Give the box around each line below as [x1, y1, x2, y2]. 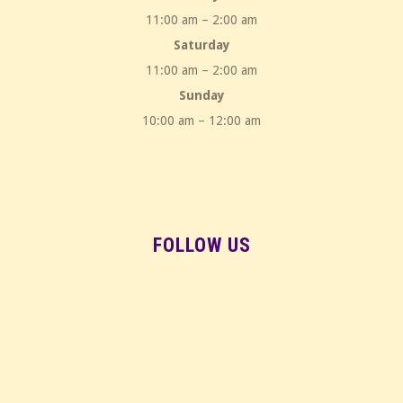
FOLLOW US [152, 234, 251, 257]
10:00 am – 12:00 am [142, 113, 261, 129]
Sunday [178, 88, 225, 103]
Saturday [173, 38, 230, 53]
